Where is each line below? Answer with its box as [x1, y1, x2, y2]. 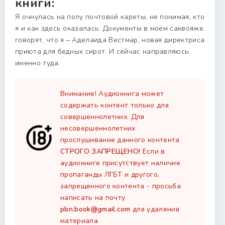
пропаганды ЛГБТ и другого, [60, 170, 160, 179]
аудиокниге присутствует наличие [60, 158, 180, 168]
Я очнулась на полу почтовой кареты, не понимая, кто [15, 12, 205, 22]
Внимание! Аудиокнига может [60, 89, 164, 98]
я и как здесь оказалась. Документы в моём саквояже [15, 24, 203, 33]
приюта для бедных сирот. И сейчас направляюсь [15, 47, 189, 56]
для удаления [130, 204, 179, 214]
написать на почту [60, 193, 126, 202]
